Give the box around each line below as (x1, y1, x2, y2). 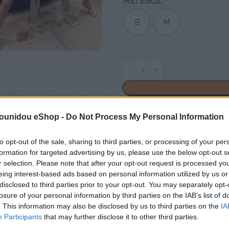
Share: (122, 212, 147, 221)
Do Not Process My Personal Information (66, 112, 224, 121)
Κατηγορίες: (122, 164, 168, 173)
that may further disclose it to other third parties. (42, 213, 199, 221)
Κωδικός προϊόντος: (122, 152, 198, 161)
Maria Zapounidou (122, 189, 186, 198)
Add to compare (133, 121, 194, 130)
